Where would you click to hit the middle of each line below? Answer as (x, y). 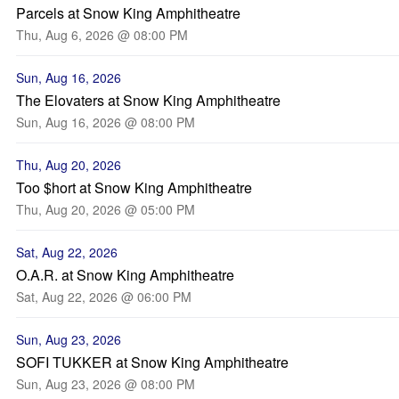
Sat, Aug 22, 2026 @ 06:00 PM (104, 297)
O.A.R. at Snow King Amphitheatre (125, 275)
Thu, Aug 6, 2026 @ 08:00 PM (102, 35)
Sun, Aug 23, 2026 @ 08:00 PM (106, 384)
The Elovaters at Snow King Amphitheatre (148, 100)
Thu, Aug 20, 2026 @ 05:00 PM (106, 209)
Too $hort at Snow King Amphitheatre (134, 187)
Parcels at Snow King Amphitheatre (128, 13)
